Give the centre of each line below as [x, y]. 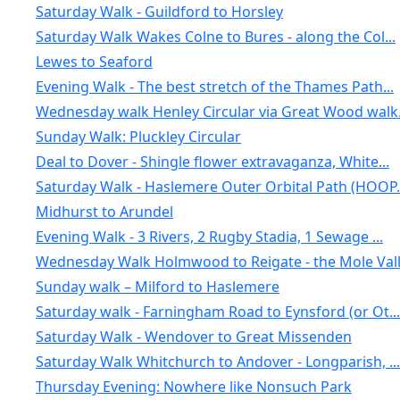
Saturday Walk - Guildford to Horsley [159, 12]
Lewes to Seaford [94, 62]
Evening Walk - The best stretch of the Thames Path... [214, 87]
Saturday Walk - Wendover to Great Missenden [193, 337]
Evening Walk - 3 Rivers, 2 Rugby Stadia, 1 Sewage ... [209, 237]
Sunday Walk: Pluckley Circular [138, 137]
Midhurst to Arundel [104, 212]
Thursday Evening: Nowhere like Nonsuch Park [193, 387]
